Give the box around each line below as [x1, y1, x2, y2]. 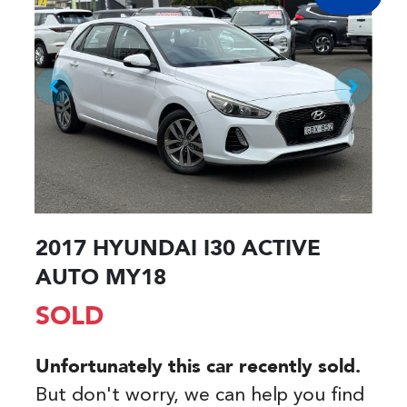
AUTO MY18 [35, 267, 166, 290]
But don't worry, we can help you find [35, 385, 364, 405]
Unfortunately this [35, 357, 206, 377]
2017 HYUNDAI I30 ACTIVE [35, 238, 321, 261]
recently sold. [233, 357, 361, 377]
